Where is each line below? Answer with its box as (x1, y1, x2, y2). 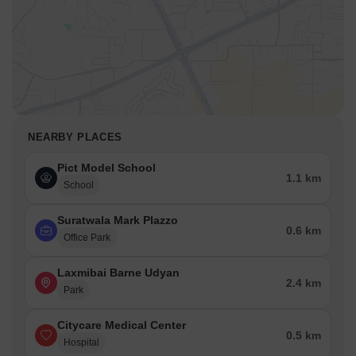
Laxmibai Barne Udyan (57, 266, 180, 280)
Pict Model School (57, 161, 156, 175)
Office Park (64, 232, 110, 244)
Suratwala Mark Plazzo (57, 214, 178, 227)
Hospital (64, 337, 99, 349)
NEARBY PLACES (28, 131, 122, 144)
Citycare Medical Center (57, 319, 186, 332)
